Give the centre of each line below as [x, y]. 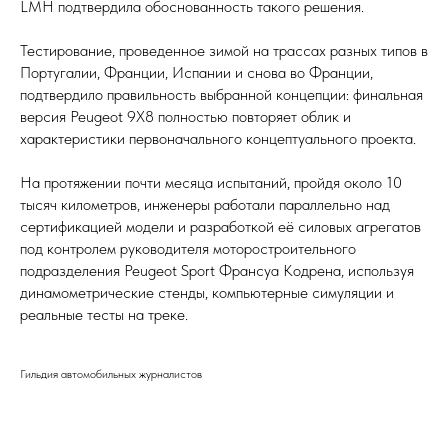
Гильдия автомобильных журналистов [111, 374]
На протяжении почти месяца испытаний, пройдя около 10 [211, 183]
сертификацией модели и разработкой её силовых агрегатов [220, 227]
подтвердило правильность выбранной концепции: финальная [221, 95]
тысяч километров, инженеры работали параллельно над [205, 205]
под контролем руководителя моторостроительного [188, 249]
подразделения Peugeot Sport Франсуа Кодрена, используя [217, 271]
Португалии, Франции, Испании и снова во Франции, [196, 73]
